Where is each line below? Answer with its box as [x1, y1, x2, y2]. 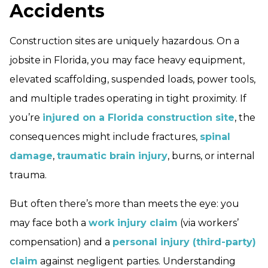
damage [10, 150, 53, 162]
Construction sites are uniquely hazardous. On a [10, 35, 239, 47]
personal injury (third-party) [112, 236, 256, 248]
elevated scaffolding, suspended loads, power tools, [10, 74, 255, 86]
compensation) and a [10, 236, 112, 248]
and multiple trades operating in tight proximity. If [10, 93, 246, 105]
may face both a [10, 217, 89, 229]
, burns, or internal [167, 150, 255, 162]
